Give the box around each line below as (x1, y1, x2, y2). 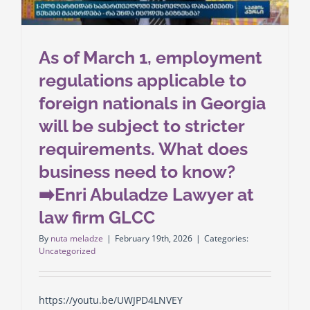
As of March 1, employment (38, 46, 262, 68)
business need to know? (38, 161, 235, 182)
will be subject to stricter (38, 115, 244, 136)
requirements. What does (38, 138, 248, 159)
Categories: (203, 232, 248, 244)
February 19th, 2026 (114, 232, 192, 244)
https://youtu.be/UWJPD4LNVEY (38, 293, 183, 307)
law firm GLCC (38, 206, 155, 228)
